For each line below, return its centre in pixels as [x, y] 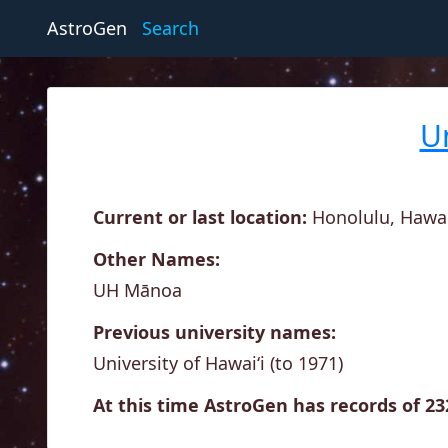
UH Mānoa [137, 289]
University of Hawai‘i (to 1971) [218, 362]
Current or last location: [200, 217]
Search [170, 28]
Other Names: [156, 259]
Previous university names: [214, 331]
